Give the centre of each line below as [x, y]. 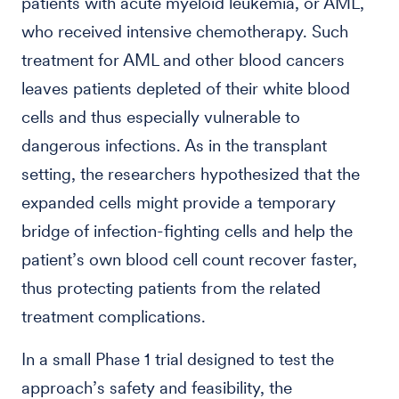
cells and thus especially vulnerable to [161, 117]
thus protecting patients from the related [171, 288]
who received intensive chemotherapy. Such [185, 32]
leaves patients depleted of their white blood [186, 89]
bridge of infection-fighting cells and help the [187, 231]
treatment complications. [114, 317]
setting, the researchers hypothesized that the [191, 174]
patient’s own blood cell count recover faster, [189, 260]
